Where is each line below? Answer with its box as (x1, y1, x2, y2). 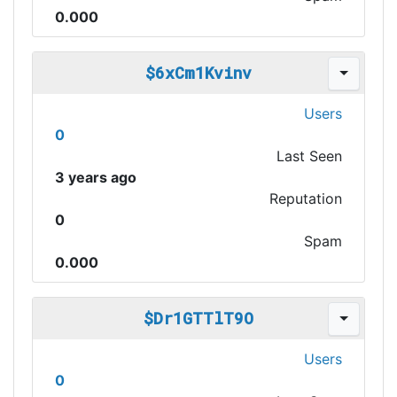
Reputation (269, 190, 342, 207)
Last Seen (276, 147, 342, 165)
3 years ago (55, 168, 136, 186)
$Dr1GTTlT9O (144, 307, 253, 329)
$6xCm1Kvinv (145, 62, 252, 83)
